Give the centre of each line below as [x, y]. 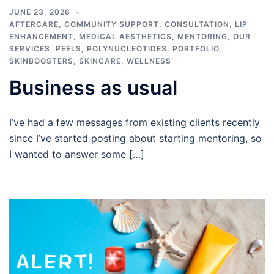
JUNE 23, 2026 [40, 12]
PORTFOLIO [196, 49]
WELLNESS [149, 61]
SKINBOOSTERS [41, 61]
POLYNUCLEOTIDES [127, 49]
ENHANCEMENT [41, 37]
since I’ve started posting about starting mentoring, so [135, 139]
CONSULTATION [197, 24]
